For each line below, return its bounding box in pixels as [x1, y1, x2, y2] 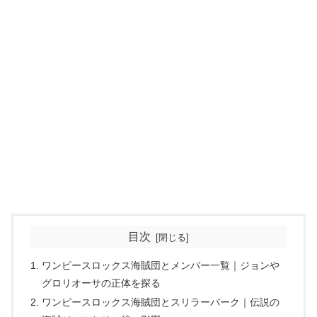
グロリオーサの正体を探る [42, 277, 161, 289]
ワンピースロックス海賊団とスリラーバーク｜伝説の [42, 296, 280, 309]
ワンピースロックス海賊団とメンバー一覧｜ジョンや [42, 259, 280, 271]
